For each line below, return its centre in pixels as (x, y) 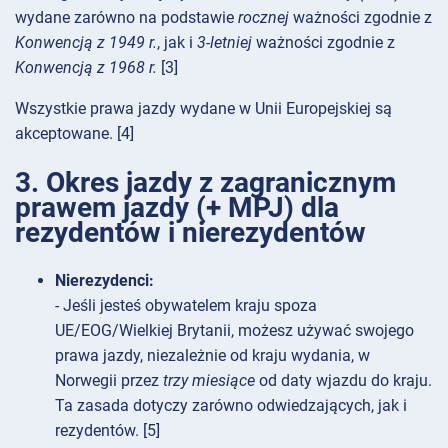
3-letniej (224, 43)
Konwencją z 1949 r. (86, 43)
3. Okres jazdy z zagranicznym (205, 182)
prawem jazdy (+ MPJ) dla (177, 207)
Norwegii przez (109, 380)
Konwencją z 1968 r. (86, 68)
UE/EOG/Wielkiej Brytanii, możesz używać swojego (234, 330)
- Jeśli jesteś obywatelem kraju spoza (186, 305)
